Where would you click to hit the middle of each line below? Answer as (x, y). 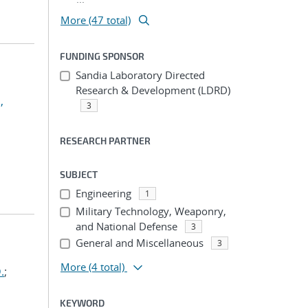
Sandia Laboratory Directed (140, 75)
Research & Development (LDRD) (153, 90)
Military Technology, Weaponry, (151, 211)
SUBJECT (79, 174)
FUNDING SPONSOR (102, 56)
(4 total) (107, 267)
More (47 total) (96, 20)
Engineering (103, 193)
